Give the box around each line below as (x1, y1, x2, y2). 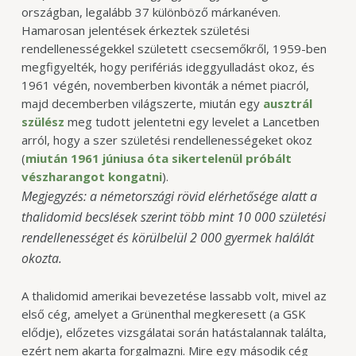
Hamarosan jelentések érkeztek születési (21, 22, 250, 39)
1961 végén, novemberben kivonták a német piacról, (21, 77, 309, 94)
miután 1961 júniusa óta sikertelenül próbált (25, 150, 292, 167)
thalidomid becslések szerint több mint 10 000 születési (21, 208, 326, 226)
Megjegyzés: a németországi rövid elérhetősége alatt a (21, 188, 317, 206)
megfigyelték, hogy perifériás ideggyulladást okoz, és (21, 59, 315, 75)
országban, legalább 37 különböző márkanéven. (21, 4, 281, 21)
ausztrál (262, 95, 312, 112)
